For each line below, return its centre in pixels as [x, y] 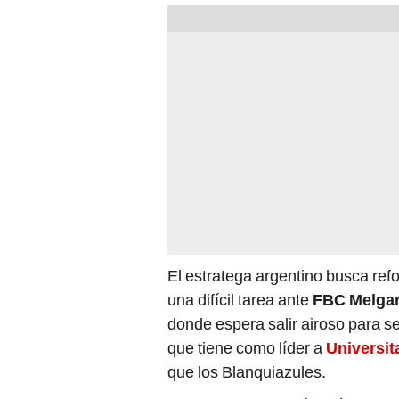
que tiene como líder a [247, 348]
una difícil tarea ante [240, 300]
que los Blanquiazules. [247, 372]
